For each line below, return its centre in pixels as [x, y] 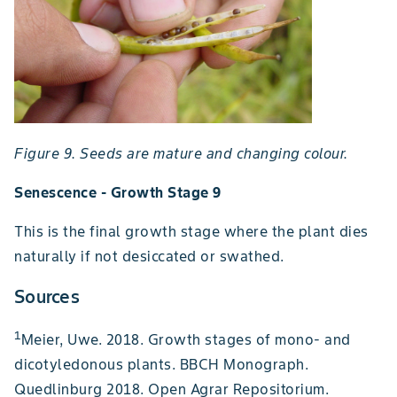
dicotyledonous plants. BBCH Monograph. [161, 365]
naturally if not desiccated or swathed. [149, 256]
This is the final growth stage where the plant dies [191, 231]
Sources [47, 296]
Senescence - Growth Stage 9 [118, 192]
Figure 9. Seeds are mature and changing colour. [181, 153]
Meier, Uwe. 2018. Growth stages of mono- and [186, 340]
